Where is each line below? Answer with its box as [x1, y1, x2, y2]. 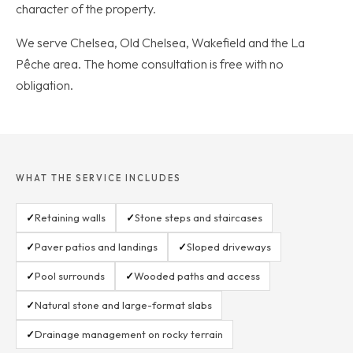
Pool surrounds [35, 269, 105, 282]
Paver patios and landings [35, 240, 158, 253]
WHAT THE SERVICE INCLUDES [16, 173, 181, 184]
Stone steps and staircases [135, 211, 262, 224]
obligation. [16, 77, 73, 93]
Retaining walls [35, 211, 106, 224]
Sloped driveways [187, 240, 271, 253]
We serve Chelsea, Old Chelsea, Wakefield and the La [16, 35, 305, 50]
